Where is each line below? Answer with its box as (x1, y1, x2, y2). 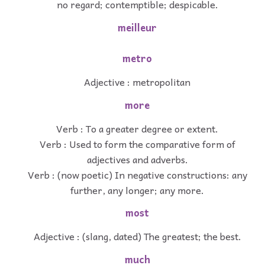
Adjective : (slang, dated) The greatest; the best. (33, 228, 241, 244)
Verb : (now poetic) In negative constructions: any (27, 166, 247, 182)
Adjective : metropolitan (84, 73, 190, 89)
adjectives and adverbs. (86, 151, 188, 167)
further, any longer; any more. (70, 182, 204, 198)
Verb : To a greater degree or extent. (56, 120, 218, 136)
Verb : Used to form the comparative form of (39, 135, 235, 151)
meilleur (118, 19, 157, 35)
